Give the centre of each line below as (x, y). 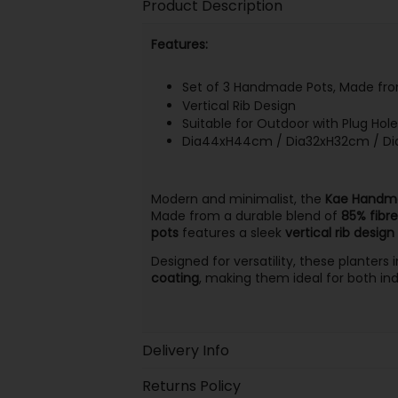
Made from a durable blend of (246, 215)
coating (175, 278)
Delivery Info (185, 350)
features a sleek (231, 232)
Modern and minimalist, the (238, 199)
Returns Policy (191, 386)
